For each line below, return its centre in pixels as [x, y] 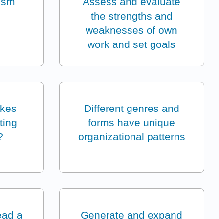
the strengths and [131, 16]
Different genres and [131, 109]
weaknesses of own [132, 30]
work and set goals [132, 44]
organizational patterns [131, 137]
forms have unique [132, 123]
